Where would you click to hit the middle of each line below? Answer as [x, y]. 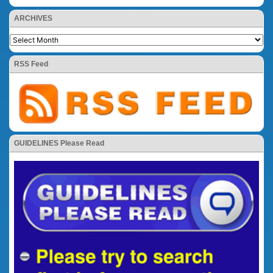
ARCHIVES [33, 18]
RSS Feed [31, 64]
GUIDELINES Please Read [59, 143]
